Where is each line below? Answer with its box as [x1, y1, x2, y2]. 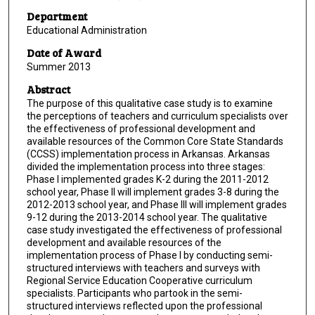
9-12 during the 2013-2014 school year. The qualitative [26, 211, 267, 223]
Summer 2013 [26, 61, 91, 73]
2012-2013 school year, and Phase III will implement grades [26, 198, 287, 210]
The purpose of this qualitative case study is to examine [26, 97, 273, 109]
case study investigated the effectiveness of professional [26, 224, 282, 236]
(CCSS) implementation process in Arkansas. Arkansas [26, 148, 270, 160]
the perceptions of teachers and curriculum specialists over [26, 110, 288, 122]
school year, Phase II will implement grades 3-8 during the [26, 186, 279, 198]
